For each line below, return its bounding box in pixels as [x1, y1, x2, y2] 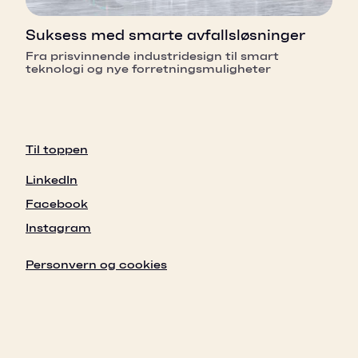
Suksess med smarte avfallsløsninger [26, 28, 305, 43]
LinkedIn [26, 173, 78, 186]
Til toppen [26, 143, 88, 156]
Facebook [26, 197, 88, 210]
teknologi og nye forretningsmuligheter [26, 62, 271, 75]
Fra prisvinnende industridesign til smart [26, 50, 279, 62]
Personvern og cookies [26, 258, 167, 271]
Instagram [26, 221, 91, 234]
